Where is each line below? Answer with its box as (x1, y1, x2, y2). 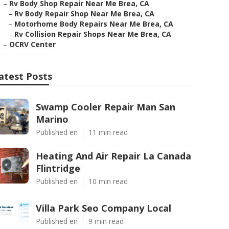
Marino (36, 113, 68, 125)
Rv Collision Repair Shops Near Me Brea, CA (14, 29, 171, 39)
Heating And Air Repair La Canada (36, 150, 191, 162)
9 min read (88, 216, 124, 226)
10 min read (88, 176, 128, 186)
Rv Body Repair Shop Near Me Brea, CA (14, 9, 154, 18)
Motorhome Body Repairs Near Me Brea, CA (14, 19, 173, 29)
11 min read (88, 127, 128, 137)
